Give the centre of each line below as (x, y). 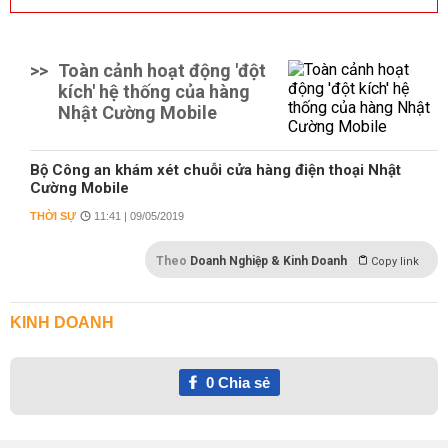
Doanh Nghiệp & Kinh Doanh (268, 261)
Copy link (395, 261)
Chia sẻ (241, 382)
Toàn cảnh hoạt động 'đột (162, 70)
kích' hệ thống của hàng (154, 91)
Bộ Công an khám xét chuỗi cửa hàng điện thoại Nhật (215, 170)
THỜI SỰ (53, 216)
